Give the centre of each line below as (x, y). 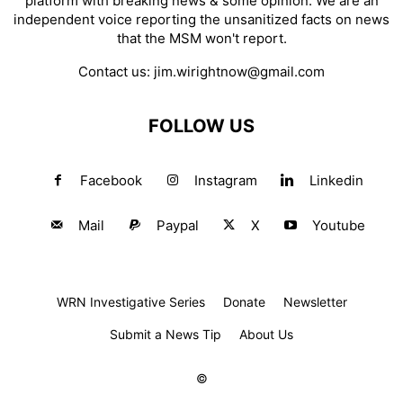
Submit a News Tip (166, 335)
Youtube (338, 226)
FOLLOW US (201, 126)
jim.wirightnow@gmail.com (239, 72)
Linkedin (336, 181)
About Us (266, 335)
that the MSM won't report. (201, 39)
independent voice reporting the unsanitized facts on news (201, 20)
